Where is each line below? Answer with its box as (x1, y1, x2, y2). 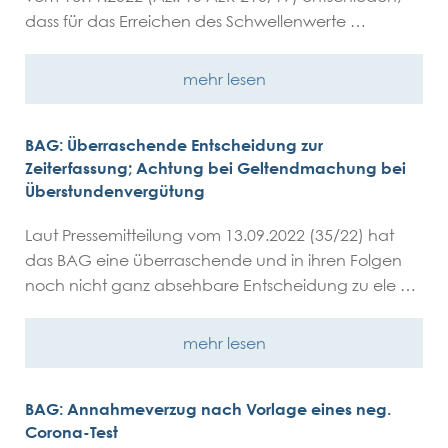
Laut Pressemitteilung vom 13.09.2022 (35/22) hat (25, 225, 394, 245)
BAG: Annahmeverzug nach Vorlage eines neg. (25, 399, 391, 419)
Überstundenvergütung (25, 181, 205, 201)
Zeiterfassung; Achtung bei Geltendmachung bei (25, 158, 406, 178)
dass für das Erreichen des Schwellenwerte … (25, 11, 366, 31)
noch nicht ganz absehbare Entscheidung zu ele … (25, 275, 416, 295)
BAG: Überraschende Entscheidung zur (25, 135, 323, 155)
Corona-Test (25, 422, 118, 442)
